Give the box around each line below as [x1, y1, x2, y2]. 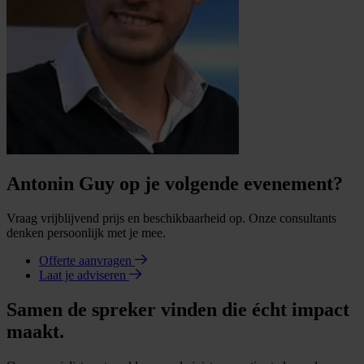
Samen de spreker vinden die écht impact [6, 299, 349, 321]
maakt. [6, 321, 64, 343]
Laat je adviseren [39, 268, 129, 283]
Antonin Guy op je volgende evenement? [6, 173, 343, 195]
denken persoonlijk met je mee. [6, 226, 166, 240]
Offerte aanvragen [39, 253, 135, 268]
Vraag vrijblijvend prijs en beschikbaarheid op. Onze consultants [6, 211, 336, 226]
